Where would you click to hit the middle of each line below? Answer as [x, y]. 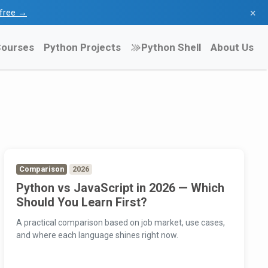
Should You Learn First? [81, 202]
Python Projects [82, 47]
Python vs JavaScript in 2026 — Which [120, 188]
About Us [232, 47]
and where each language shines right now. [97, 235]
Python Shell [171, 47]
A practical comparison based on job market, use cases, [120, 223]
